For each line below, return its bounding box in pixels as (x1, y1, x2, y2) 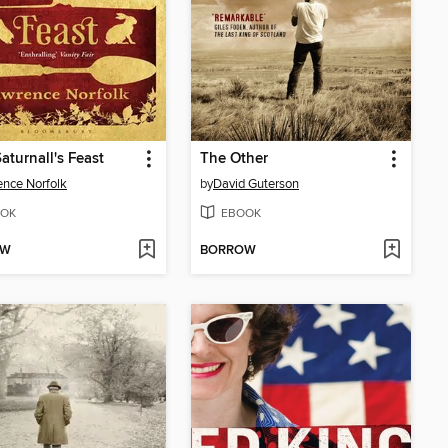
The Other (200, 150, 268, 169)
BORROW (200, 241, 256, 259)
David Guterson (213, 176, 299, 193)
